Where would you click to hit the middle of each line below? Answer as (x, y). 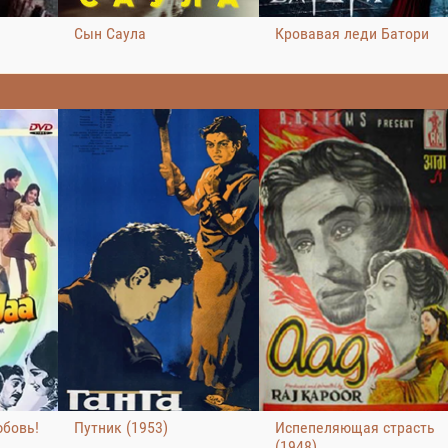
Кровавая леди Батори (352, 34)
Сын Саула (110, 34)
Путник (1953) (121, 427)
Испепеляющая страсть (355, 427)
